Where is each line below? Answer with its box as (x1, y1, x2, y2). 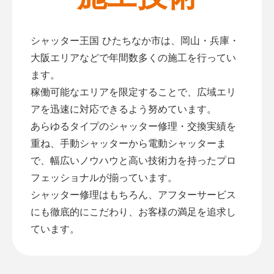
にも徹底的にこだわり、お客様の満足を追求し (31, 205, 236, 218)
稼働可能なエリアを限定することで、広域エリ (31, 85, 236, 98)
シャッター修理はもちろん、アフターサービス (31, 188, 236, 201)
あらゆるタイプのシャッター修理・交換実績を (31, 119, 236, 132)
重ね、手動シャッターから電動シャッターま (31, 136, 226, 149)
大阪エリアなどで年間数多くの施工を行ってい (31, 51, 236, 64)
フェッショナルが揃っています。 (31, 171, 177, 183)
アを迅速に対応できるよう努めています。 (31, 102, 217, 115)
